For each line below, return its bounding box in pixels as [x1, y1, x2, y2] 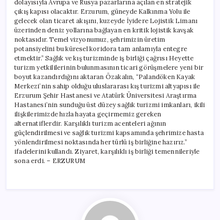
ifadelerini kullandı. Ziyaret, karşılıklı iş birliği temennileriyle [14, 147, 200, 156]
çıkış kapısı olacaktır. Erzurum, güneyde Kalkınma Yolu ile [14, 7, 191, 16]
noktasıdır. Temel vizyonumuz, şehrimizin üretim [14, 35, 165, 44]
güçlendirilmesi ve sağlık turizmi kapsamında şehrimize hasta [14, 128, 204, 137]
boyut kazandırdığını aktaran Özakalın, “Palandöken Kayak [14, 72, 195, 81]
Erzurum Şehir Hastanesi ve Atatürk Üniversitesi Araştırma [14, 91, 197, 100]
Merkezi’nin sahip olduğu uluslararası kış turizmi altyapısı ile [14, 82, 200, 90]
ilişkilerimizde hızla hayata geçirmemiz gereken [14, 110, 162, 118]
